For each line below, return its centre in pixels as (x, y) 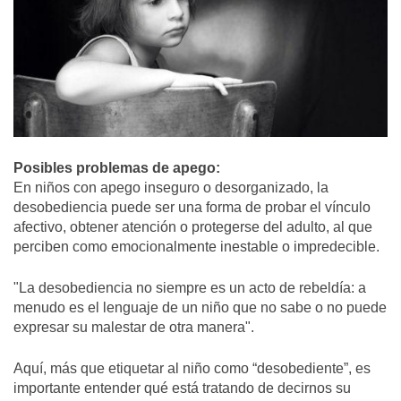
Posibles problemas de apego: (117, 168)
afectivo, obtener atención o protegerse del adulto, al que (193, 227)
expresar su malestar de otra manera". (134, 328)
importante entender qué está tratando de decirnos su (182, 388)
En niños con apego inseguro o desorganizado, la (171, 188)
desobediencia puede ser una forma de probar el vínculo (192, 208)
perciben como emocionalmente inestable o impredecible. (196, 247)
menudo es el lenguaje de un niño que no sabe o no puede (200, 308)
